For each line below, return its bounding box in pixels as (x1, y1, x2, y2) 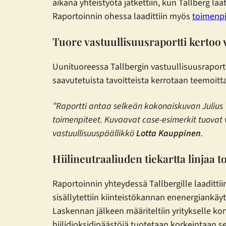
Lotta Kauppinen (134, 127, 201, 140)
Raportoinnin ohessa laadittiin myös (52, 10, 192, 23)
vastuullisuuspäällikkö (52, 127, 134, 140)
